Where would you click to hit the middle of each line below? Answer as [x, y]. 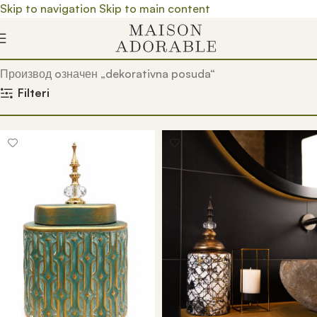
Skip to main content [155, 8]
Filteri [33, 93]
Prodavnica [81, 56]
